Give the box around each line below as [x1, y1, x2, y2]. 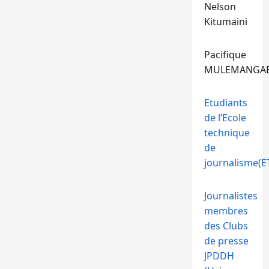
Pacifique [204, 48, 246, 61]
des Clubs [204, 219, 248, 232]
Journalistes [204, 189, 258, 202]
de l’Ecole [204, 111, 246, 124]
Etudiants [204, 96, 247, 109]
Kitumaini [204, 15, 247, 28]
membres [204, 204, 248, 217]
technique [204, 126, 250, 139]
